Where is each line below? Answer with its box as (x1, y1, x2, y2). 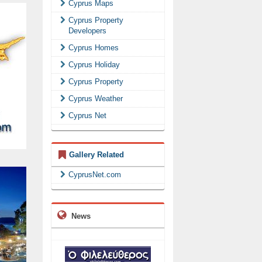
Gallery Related (69, 150, 124, 159)
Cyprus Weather (68, 94, 123, 103)
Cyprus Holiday (68, 60, 120, 69)
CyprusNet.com (68, 170, 121, 179)
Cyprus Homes (68, 43, 119, 52)
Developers (68, 26, 106, 35)
